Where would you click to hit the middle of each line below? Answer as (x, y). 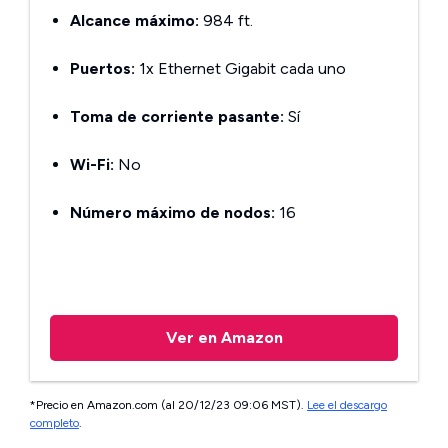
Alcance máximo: (134, 20)
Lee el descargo (347, 405)
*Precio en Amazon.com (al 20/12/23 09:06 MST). (168, 405)
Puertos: (102, 68)
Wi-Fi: (92, 164)
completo (54, 423)
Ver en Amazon (224, 337)
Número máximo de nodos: (172, 212)
